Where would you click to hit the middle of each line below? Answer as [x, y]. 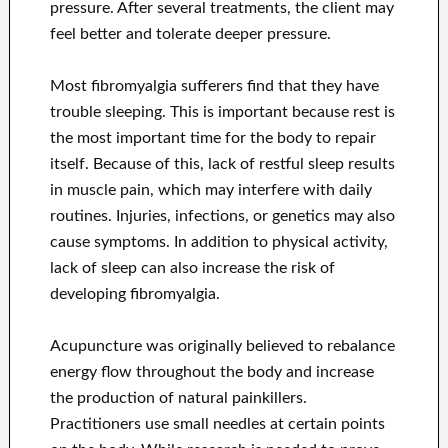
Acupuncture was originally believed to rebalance [222, 346]
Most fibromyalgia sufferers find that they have [214, 86]
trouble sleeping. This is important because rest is [222, 112]
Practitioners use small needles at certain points [217, 424]
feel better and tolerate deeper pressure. [190, 34]
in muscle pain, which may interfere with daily [210, 190]
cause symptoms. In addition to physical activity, [218, 242]
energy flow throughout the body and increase [211, 372]
